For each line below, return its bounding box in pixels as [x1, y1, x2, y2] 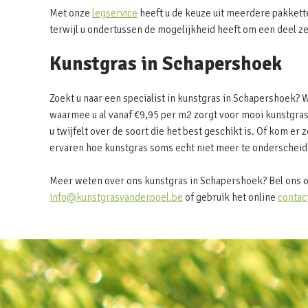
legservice [92, 7, 137, 19]
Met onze [49, 7, 92, 19]
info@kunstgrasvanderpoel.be [49, 191, 183, 203]
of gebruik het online [183, 191, 278, 203]
